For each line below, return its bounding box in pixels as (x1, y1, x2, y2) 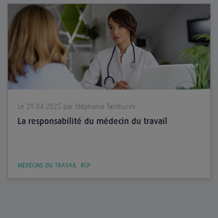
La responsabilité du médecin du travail (18, 116, 167, 126)
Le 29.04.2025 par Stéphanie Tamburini (18, 102, 135, 111)
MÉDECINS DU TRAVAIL (18, 162, 76, 169)
